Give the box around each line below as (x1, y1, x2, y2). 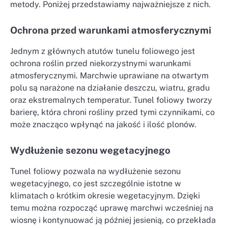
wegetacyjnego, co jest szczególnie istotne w (10, 179, 181, 189)
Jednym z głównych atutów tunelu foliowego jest (10, 46, 195, 56)
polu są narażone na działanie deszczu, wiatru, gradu (10, 83, 210, 93)
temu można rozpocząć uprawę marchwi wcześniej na (10, 203, 213, 213)
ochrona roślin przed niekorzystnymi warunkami (10, 59, 191, 68)
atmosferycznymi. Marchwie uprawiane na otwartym (10, 71, 209, 80)
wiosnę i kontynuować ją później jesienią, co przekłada (10, 215, 216, 225)
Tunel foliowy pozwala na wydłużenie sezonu (10, 166, 181, 177)
